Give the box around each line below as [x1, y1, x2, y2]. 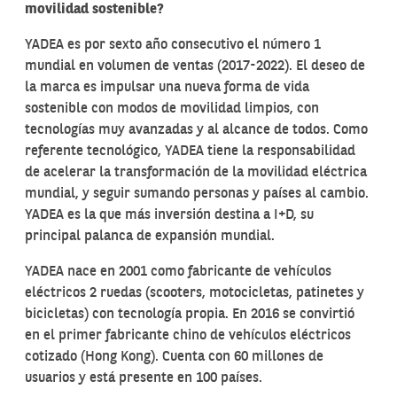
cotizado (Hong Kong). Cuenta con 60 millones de [25, 350, 323, 364]
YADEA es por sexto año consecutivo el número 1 [25, 38, 321, 52]
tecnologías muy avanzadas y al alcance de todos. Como [25, 123, 368, 137]
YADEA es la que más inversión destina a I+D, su [25, 208, 314, 222]
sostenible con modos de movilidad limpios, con [25, 102, 319, 116]
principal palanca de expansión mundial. [25, 230, 275, 244]
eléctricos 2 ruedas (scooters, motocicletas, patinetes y [25, 286, 364, 300]
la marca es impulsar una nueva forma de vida [25, 81, 309, 95]
